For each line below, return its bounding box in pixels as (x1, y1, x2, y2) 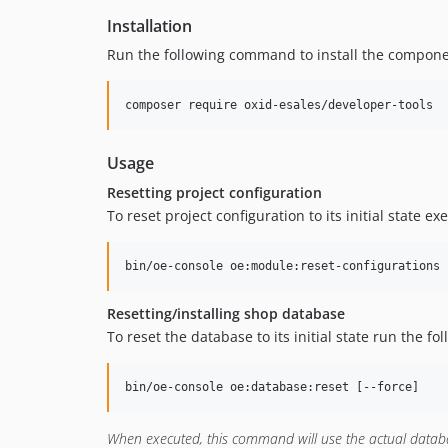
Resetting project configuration (107, 183, 322, 202)
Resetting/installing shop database (107, 304, 345, 323)
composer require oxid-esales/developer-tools (125, 98, 433, 112)
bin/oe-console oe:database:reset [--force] (125, 380, 419, 394)
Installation (107, 15, 192, 37)
